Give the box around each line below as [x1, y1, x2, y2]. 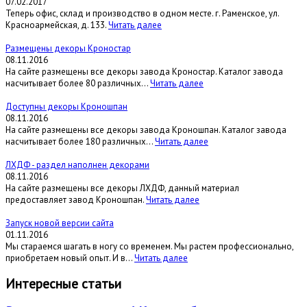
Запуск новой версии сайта [5, 217, 114, 229]
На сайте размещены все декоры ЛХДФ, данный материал [5, 182, 239, 194]
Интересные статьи [5, 275, 121, 293]
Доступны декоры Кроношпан [5, 100, 127, 112]
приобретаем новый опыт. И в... [5, 251, 134, 264]
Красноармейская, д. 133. [5, 19, 108, 31]
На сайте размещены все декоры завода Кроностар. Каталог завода [5, 65, 283, 77]
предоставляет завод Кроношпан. [5, 193, 146, 206]
